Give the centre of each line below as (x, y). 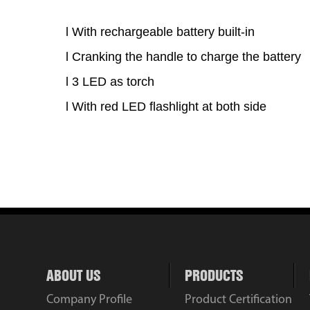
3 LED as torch (117, 81)
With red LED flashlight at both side (171, 106)
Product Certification (239, 300)
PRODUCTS (214, 275)
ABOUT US (74, 275)
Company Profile (90, 300)
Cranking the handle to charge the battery (187, 56)
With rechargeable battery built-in (164, 31)
